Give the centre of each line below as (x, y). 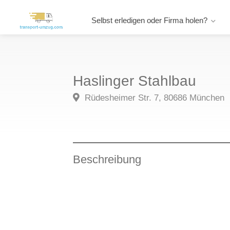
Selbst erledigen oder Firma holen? (149, 20)
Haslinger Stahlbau (135, 81)
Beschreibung (107, 159)
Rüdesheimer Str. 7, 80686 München (153, 98)
